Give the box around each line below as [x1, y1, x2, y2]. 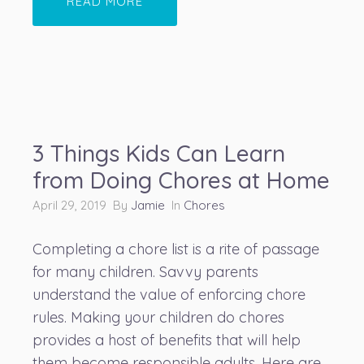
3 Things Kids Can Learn [32, 139, 285, 167]
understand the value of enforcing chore [32, 285, 305, 304]
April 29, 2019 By [32, 197, 131, 213]
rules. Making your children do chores [32, 308, 284, 327]
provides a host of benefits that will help [32, 331, 301, 349]
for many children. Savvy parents [32, 262, 258, 281]
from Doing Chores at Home [32, 166, 330, 194]
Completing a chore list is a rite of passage [32, 240, 319, 258]
